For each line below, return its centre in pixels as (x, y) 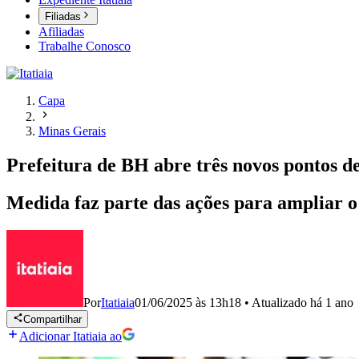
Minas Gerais (72, 131)
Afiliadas (61, 32)
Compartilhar (53, 320)
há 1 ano (332, 303)
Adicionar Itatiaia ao (71, 337)
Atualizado (281, 303)
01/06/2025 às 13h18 (188, 303)
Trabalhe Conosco (85, 46)
